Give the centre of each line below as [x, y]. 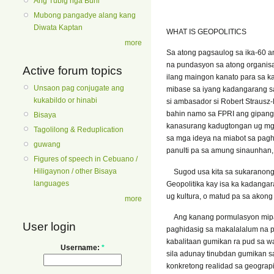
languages [51, 184]
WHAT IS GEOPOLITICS [206, 31]
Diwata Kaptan [58, 28]
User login [49, 226]
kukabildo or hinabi [65, 100]
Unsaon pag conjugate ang [79, 88]
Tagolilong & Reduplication [79, 130]
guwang [47, 145]
